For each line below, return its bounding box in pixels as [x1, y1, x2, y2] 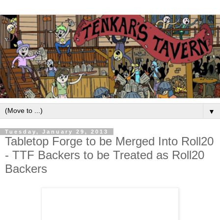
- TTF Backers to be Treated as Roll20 [5, 148, 204, 162]
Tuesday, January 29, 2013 [5, 129, 109, 135]
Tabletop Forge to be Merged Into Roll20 [5, 135, 214, 148]
